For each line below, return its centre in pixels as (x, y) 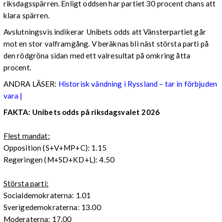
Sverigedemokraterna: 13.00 (52, 207)
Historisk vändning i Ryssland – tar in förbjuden (138, 84)
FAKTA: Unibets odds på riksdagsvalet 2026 (81, 112)
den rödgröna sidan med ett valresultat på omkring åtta (97, 56)
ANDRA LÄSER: (31, 84)
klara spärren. (26, 15)
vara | (13, 96)
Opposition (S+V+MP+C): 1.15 (55, 148)
